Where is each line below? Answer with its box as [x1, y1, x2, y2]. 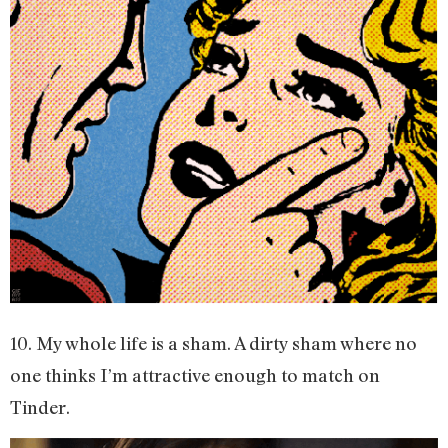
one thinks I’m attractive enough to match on [10, 364, 380, 387]
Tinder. [10, 396, 70, 419]
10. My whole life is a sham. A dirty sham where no [10, 332, 417, 355]
